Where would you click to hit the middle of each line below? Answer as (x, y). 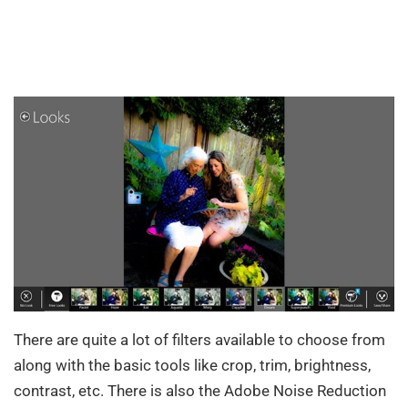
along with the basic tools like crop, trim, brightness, (192, 365)
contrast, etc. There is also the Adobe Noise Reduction (200, 390)
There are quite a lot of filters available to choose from (199, 339)
